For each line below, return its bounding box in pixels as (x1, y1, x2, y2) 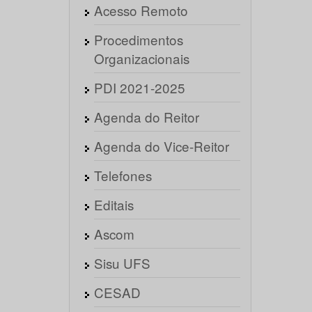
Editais (93, 195, 134, 214)
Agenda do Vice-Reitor (93, 136, 229, 155)
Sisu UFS (93, 253, 150, 272)
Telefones (93, 166, 152, 185)
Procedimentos (93, 30, 183, 49)
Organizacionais (93, 49, 189, 68)
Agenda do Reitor (93, 107, 199, 126)
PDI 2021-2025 (93, 78, 185, 97)
